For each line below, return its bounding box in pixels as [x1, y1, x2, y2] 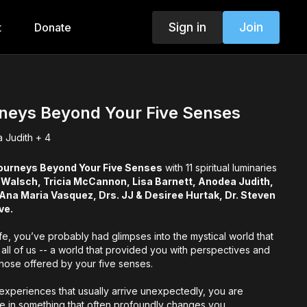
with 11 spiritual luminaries [162, 161, 278, 173]
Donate [34, 21, 71, 34]
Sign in [168, 19, 206, 34]
